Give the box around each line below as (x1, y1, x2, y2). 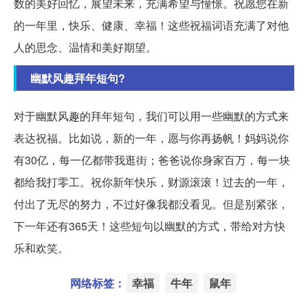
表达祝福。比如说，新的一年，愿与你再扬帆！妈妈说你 (14, 130, 289, 146)
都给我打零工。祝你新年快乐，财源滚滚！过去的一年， (14, 174, 289, 190)
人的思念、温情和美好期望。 (14, 39, 157, 56)
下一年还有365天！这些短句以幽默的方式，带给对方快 (14, 218, 285, 234)
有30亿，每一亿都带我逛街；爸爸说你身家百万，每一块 (14, 152, 290, 168)
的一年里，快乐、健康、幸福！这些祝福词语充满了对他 (14, 17, 289, 34)
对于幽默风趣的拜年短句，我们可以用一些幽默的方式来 (14, 108, 289, 124)
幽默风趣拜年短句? (30, 70, 125, 87)
